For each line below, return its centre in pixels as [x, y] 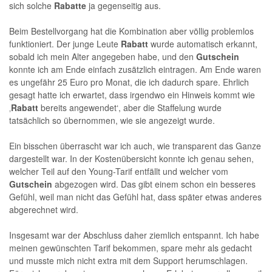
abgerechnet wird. [45, 210]
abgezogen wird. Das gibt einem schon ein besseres [154, 184]
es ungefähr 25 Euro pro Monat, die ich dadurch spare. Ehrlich [129, 82]
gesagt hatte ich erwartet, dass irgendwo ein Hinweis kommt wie [132, 95]
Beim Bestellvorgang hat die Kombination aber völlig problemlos [131, 31]
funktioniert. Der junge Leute [65, 44]
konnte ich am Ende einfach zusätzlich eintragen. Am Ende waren [135, 70]
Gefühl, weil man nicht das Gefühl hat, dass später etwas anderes [135, 197]
